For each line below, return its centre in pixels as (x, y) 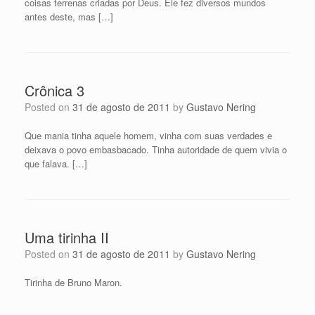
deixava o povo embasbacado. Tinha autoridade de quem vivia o (156, 150)
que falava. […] (56, 164)
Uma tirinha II (67, 238)
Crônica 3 (54, 91)
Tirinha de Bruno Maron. (73, 283)
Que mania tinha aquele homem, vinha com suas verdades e (148, 136)
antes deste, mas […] (69, 17)
